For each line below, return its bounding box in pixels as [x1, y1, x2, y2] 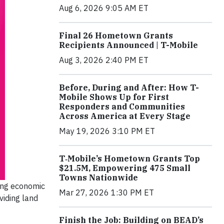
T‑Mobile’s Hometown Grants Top [59, 153, 200, 163]
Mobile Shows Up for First [59, 91, 169, 102]
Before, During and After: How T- [59, 82, 199, 92]
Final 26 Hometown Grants [59, 30, 173, 40]
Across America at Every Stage [59, 110, 190, 121]
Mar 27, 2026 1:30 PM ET [59, 187, 154, 197]
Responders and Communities [59, 101, 185, 111]
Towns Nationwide [59, 172, 138, 182]
